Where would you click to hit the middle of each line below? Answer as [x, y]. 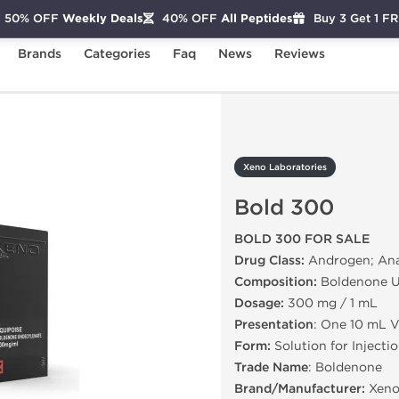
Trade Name [271, 367]
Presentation [274, 325]
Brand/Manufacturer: [300, 389]
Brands [40, 54]
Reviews [300, 54]
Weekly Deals [101, 18]
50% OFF [31, 18]
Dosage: [259, 303]
